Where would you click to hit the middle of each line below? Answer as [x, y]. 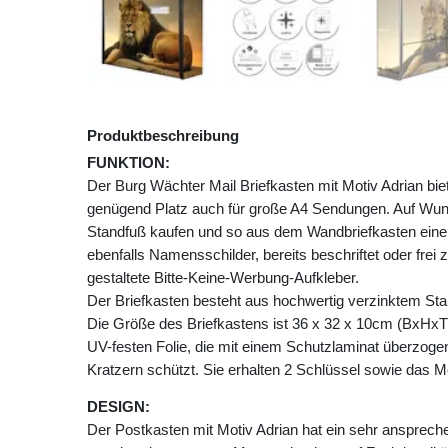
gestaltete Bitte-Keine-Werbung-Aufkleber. [223, 278]
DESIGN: [118, 407]
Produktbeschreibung [163, 136]
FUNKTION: [128, 163]
